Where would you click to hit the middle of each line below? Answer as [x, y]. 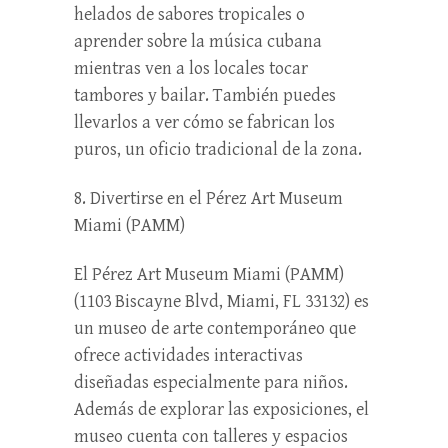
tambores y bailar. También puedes [205, 95]
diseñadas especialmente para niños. [211, 382]
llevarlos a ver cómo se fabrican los [204, 122]
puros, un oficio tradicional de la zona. [218, 149]
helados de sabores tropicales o [189, 14]
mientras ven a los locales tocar [191, 68]
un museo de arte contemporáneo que [215, 328]
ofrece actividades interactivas [188, 355]
